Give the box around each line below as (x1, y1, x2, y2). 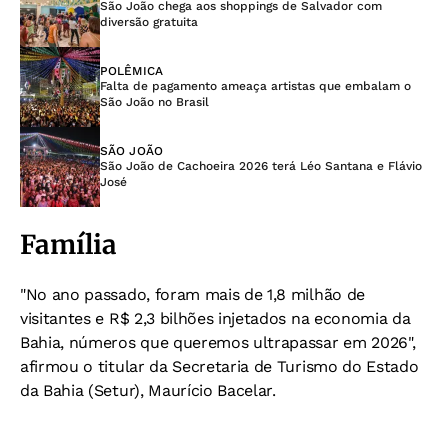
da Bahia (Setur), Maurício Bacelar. (20, 381, 276, 401)
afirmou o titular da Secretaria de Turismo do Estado (20, 357, 419, 377)
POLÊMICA (100, 64, 163, 79)
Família (20, 228, 117, 262)
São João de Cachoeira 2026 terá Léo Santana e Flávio (100, 159, 422, 174)
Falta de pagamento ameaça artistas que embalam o (100, 79, 411, 94)
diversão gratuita (100, 15, 198, 30)
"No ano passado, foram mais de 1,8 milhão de (20, 285, 365, 305)
